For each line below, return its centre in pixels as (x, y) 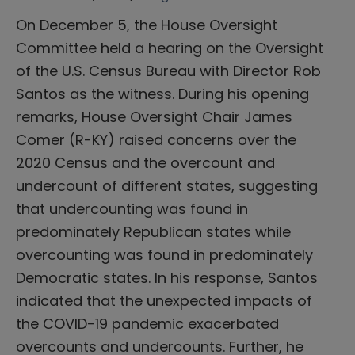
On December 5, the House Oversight (147, 25)
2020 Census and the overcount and (145, 162)
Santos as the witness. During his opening (162, 94)
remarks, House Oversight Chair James (154, 116)
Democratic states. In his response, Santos (167, 277)
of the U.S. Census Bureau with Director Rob (168, 71)
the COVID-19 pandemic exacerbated (147, 323)
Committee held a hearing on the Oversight (170, 48)
